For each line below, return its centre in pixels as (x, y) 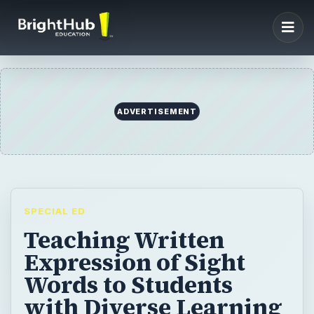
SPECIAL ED (55, 211)
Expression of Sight (134, 262)
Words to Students (128, 285)
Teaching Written (124, 240)
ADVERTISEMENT (157, 112)
